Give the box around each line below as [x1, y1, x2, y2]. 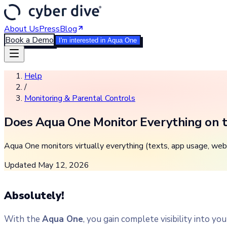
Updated [4, 159, 38, 171]
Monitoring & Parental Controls [24, 93, 135, 104]
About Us [4, 23, 39, 34]
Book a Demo [5, 34, 54, 46]
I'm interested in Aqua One [59, 36, 137, 44]
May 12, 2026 [38, 159, 89, 171]
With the [4, 213, 42, 225]
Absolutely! [4, 188, 64, 203]
